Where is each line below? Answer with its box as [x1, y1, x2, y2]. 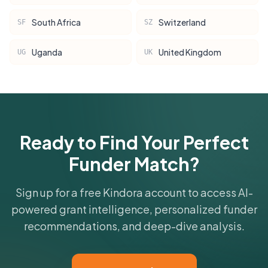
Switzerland [159, 17, 206, 28]
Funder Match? [68, 153, 200, 175]
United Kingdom [159, 47, 221, 57]
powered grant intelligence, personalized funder [11, 202, 257, 216]
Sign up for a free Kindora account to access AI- [15, 185, 253, 199]
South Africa [32, 17, 81, 28]
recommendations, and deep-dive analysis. [23, 219, 245, 233]
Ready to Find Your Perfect [19, 131, 249, 154]
